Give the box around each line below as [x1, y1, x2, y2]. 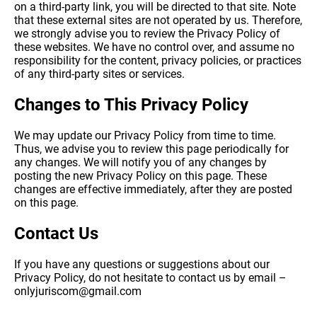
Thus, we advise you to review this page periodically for [14, 142, 289, 156]
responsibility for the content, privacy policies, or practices [14, 54, 301, 68]
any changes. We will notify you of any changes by [14, 156, 267, 170]
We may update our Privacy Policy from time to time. [14, 129, 276, 143]
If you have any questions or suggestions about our [14, 257, 270, 271]
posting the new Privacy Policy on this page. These [14, 169, 267, 183]
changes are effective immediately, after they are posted [14, 183, 292, 197]
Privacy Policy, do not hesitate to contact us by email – [14, 270, 287, 284]
